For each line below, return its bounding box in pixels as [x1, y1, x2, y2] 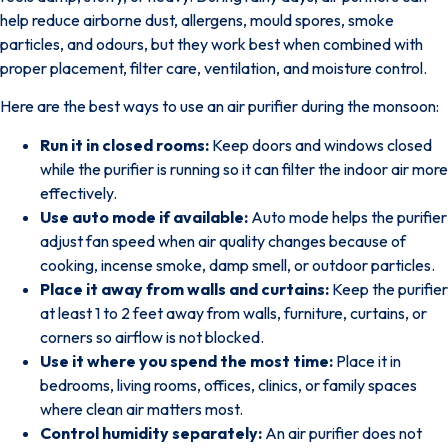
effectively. [40, 182, 117, 203]
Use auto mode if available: [40, 206, 248, 227]
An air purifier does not [262, 422, 422, 443]
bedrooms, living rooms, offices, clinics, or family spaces [40, 374, 417, 395]
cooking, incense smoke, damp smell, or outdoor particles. [40, 254, 435, 275]
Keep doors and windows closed [209, 134, 432, 155]
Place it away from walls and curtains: [40, 278, 329, 299]
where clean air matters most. [40, 398, 243, 419]
